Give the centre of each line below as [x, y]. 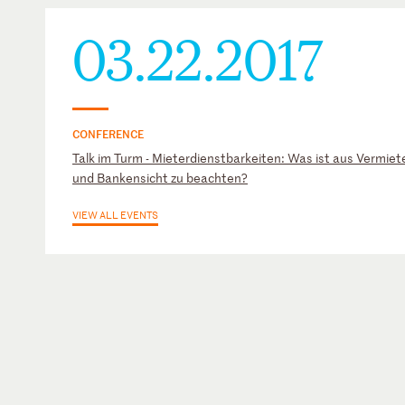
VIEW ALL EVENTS [115, 214]
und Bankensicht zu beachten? [160, 178]
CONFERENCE [108, 133]
